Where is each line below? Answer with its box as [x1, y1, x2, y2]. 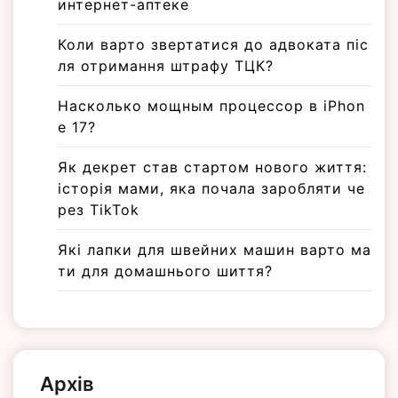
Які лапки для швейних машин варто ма [58, 241, 371, 259]
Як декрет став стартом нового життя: [58, 158, 367, 177]
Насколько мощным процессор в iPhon [58, 97, 365, 115]
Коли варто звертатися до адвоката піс [58, 36, 369, 54]
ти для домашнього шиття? [58, 262, 273, 281]
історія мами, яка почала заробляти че [58, 179, 365, 198]
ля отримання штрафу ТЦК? [58, 57, 274, 76]
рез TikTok [58, 201, 139, 219]
